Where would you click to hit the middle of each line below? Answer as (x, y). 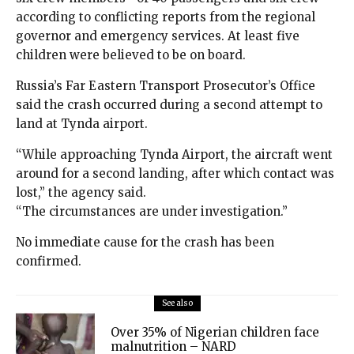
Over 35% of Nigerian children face (215, 332)
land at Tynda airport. (82, 124)
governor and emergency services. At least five (158, 36)
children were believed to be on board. (131, 55)
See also (177, 303)
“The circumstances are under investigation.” (152, 212)
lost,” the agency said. (81, 193)
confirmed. (49, 262)
